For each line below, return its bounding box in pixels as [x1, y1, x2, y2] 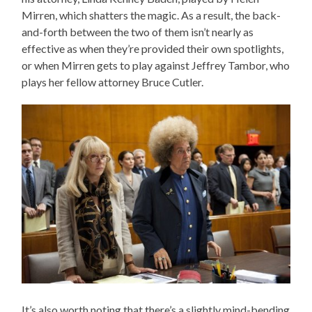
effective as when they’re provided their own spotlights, [22, 42, 284, 56]
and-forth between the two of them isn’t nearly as [22, 25, 254, 39]
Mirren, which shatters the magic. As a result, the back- [22, 8, 281, 22]
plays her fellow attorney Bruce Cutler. [22, 75, 204, 89]
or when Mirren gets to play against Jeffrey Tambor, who [22, 58, 290, 72]
